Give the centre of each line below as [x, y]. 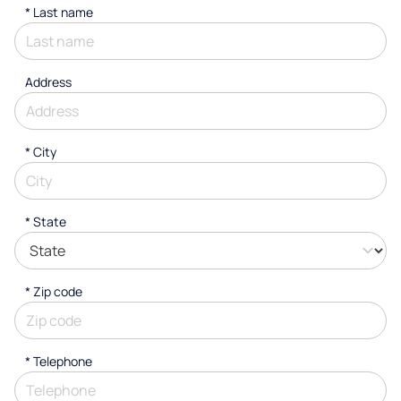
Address [48, 82]
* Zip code [54, 291]
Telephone [63, 361]
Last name [63, 12]
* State [46, 222]
